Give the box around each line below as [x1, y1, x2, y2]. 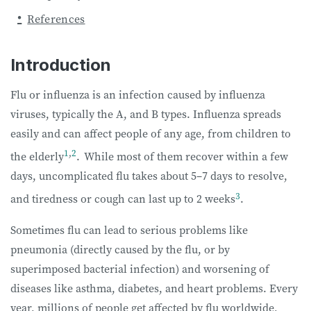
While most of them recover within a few [84, 149, 288, 165]
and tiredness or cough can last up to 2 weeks [10, 191, 235, 207]
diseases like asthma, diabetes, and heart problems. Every [10, 280, 298, 296]
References [27, 11, 85, 26]
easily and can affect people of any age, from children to [10, 126, 291, 141]
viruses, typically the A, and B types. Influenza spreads [10, 106, 281, 121]
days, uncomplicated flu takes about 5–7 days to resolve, [10, 168, 287, 184]
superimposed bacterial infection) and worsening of [10, 260, 269, 276]
